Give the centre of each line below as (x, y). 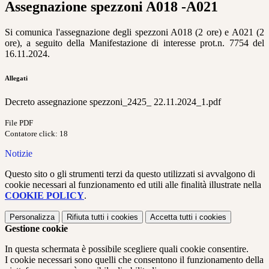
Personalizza (32, 217)
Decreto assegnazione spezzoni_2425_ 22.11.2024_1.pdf (113, 102)
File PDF (19, 123)
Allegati (16, 78)
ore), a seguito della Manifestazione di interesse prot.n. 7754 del (134, 43)
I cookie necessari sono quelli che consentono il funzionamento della (134, 260)
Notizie (19, 154)
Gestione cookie (36, 229)
